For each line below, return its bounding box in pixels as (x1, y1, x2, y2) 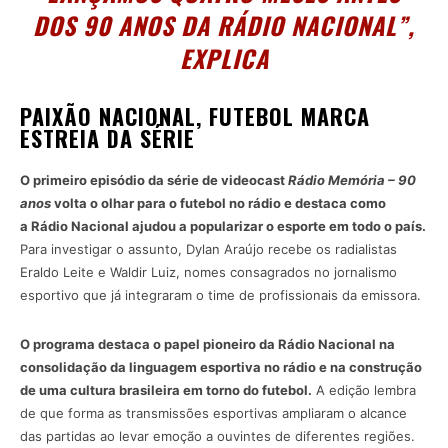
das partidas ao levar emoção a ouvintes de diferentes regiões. (20, 428, 415, 445)
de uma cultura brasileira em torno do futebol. (20, 382, 312, 399)
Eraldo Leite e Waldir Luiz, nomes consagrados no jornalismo (20, 264, 397, 281)
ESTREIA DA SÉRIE (20, 122, 195, 155)
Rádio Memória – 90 (288, 172, 416, 189)
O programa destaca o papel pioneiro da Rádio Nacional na (20, 336, 395, 353)
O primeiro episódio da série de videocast (20, 172, 288, 189)
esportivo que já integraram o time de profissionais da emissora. (20, 287, 421, 304)
